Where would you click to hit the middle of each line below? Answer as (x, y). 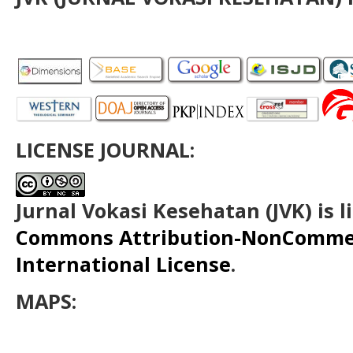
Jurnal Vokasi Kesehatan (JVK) (164, 211)
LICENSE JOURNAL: (105, 149)
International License (123, 264)
